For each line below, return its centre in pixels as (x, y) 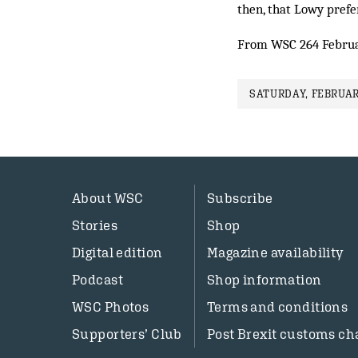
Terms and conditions (277, 307)
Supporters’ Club (127, 334)
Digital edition (117, 253)
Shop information (264, 280)
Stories (95, 225)
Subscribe (240, 198)
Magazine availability (275, 253)
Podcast (97, 280)
